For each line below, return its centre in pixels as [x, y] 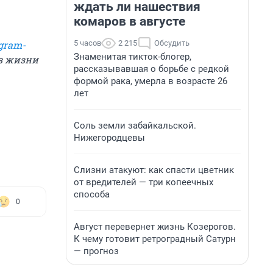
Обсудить [172, 43]
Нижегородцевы [109, 138]
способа [92, 194]
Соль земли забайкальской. [135, 126]
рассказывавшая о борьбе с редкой [151, 69]
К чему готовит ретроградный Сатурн [155, 239]
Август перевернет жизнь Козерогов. [155, 227]
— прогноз [96, 251]
